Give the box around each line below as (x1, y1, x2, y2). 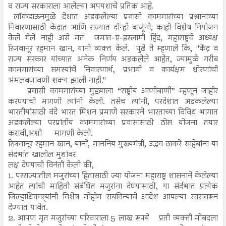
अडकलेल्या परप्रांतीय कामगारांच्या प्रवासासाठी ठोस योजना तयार (8, 116, 218, 130)
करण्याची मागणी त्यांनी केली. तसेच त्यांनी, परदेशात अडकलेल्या (8, 95, 218, 108)
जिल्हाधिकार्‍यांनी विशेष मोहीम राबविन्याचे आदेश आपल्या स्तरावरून (8, 190, 218, 204)
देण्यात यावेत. (8, 201, 48, 214)
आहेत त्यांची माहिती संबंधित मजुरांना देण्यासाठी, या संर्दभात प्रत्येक (8, 180, 218, 193)
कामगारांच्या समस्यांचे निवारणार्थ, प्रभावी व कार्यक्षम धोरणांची (8, 63, 218, 77)
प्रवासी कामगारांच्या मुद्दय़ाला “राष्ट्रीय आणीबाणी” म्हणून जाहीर (8, 84, 218, 98)
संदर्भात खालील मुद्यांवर (8, 148, 76, 161)
